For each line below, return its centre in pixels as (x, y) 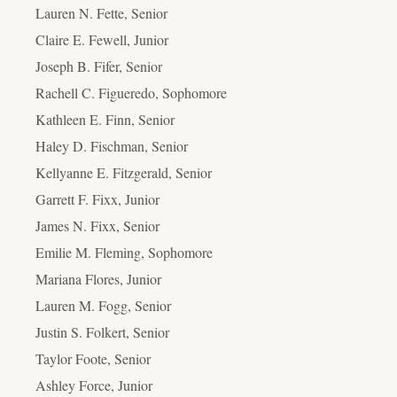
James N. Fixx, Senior (97, 225)
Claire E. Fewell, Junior (102, 39)
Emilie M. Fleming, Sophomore (124, 252)
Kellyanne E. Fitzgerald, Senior (124, 172)
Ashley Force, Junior (94, 385)
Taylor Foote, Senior (93, 358)
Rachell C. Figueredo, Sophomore (131, 92)
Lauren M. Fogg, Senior (103, 305)
